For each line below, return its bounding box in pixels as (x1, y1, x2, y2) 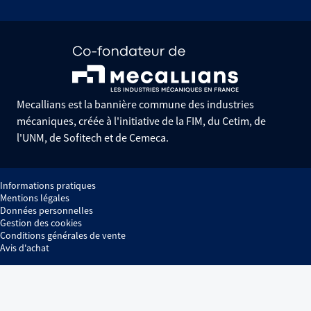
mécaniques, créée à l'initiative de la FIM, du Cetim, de (17, 114, 266, 128)
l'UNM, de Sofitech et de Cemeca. (17, 131, 169, 144)
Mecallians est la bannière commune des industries (17, 97, 254, 111)
